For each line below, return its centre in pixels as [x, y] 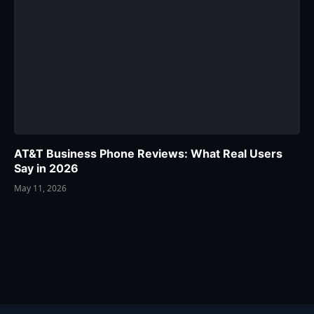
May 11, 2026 [40, 188]
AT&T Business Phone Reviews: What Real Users [148, 153]
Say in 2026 [46, 168]
